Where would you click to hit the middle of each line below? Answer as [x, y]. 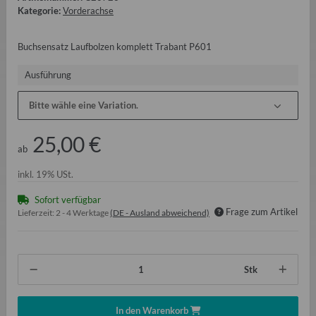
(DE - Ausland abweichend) [160, 213]
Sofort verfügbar [68, 200]
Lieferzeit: [37, 213]
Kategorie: [40, 10]
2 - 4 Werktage [83, 213]
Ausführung [49, 74]
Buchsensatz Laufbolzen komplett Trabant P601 [115, 46]
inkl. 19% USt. [45, 175]
